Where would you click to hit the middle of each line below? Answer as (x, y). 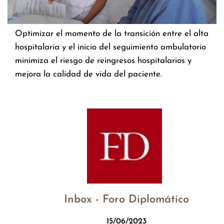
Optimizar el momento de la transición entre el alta (112, 34)
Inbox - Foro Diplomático (126, 200)
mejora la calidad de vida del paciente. (88, 74)
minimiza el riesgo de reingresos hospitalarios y (103, 61)
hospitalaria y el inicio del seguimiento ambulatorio (110, 47)
